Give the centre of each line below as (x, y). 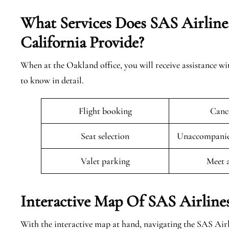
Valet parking (105, 161)
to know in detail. (52, 80)
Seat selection (105, 136)
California (53, 42)
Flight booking (105, 111)
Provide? (117, 42)
